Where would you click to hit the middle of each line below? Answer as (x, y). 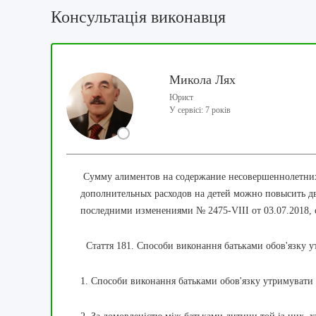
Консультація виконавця (138, 17)
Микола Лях (203, 80)
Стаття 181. (110, 246)
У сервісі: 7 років (200, 110)
